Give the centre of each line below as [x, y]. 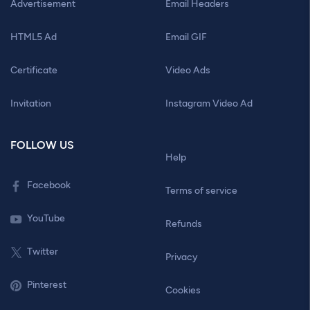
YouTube [46, 218]
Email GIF [186, 37]
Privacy [182, 257]
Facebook [49, 185]
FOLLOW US [42, 145]
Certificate [34, 70]
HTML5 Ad [34, 37]
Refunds [184, 224]
